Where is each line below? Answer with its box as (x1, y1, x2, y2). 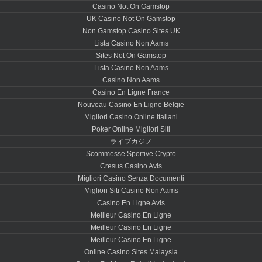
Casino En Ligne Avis (97, 199, 165, 207)
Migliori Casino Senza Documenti (78, 174, 184, 182)
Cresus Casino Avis (100, 162, 162, 170)
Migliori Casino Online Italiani (84, 113, 178, 121)
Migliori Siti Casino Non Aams (84, 187, 178, 195)
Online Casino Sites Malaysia (84, 248, 178, 256)
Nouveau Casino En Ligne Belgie (78, 101, 184, 109)
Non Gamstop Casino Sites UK (82, 27, 180, 35)
